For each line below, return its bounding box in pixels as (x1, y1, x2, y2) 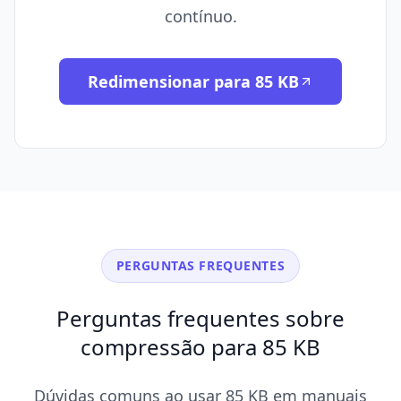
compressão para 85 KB (81, 332, 320, 363)
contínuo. (164, 5, 237, 28)
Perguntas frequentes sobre (56, 303, 345, 334)
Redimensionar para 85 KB (88, 71, 299, 93)
